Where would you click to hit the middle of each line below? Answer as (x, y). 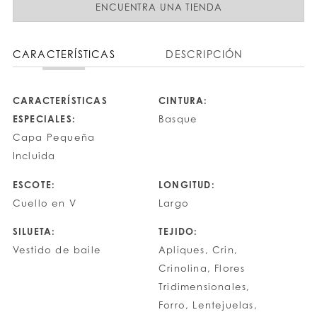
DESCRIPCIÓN (204, 54)
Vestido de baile (57, 250)
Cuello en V (45, 203)
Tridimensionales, (204, 287)
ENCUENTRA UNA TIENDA (159, 7)
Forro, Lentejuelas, (208, 305)
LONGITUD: (187, 184)
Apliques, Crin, (198, 250)
